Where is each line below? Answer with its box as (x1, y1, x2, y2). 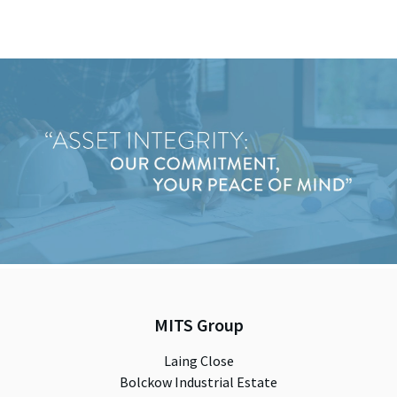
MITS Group (153, 314, 244, 337)
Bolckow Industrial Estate (120, 373, 277, 392)
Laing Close (163, 352, 234, 370)
